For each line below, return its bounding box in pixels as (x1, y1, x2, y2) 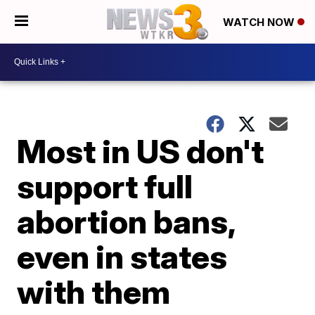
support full (17, 166, 193, 206)
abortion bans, (17, 201, 236, 241)
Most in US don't (17, 131, 264, 171)
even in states (17, 236, 228, 276)
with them (17, 271, 171, 311)
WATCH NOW (223, 15, 297, 30)
